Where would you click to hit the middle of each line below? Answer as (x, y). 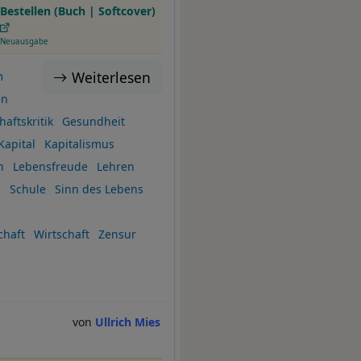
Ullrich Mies (128, 322)
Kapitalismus (79, 144)
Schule (27, 189)
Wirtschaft (61, 234)
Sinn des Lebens (99, 189)
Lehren (115, 167)
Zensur (117, 234)
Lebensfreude (50, 167)
